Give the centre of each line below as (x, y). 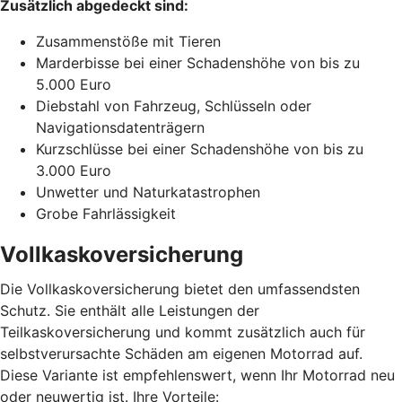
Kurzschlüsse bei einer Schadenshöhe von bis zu (200, 149)
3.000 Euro (74, 170)
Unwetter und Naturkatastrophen (148, 192)
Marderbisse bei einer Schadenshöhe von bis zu (198, 62)
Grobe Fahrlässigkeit (106, 213)
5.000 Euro (74, 84)
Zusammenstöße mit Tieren (128, 41)
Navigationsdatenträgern (120, 127)
